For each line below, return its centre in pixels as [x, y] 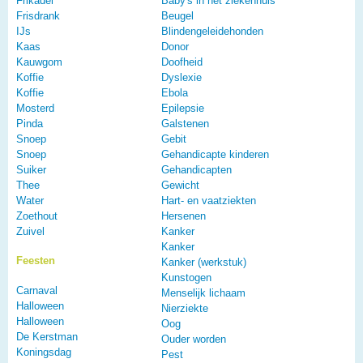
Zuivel [30, 232]
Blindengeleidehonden [212, 32]
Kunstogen [186, 278]
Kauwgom [39, 62]
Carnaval [37, 291]
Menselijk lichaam [203, 293]
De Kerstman [47, 337]
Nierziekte [185, 309]
